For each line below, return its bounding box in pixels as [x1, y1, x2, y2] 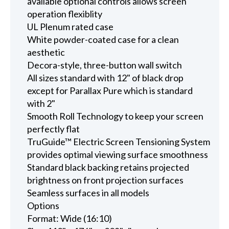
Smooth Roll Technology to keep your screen [27, 110, 204, 122]
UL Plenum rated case [27, 20, 114, 32]
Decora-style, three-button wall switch [27, 59, 182, 71]
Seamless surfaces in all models [27, 187, 150, 198]
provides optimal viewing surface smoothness [27, 148, 209, 160]
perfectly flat [27, 123, 80, 134]
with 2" [27, 97, 56, 109]
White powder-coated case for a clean [27, 33, 179, 45]
